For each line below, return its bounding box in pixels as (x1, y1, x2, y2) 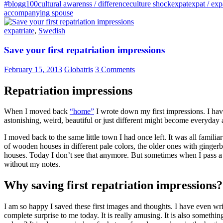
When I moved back (4, 107, 70, 116)
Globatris (64, 65, 93, 74)
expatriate (4, 26, 34, 35)
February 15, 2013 (4, 65, 62, 74)
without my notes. (4, 160, 60, 169)
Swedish (38, 26, 65, 35)
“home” (70, 107, 94, 116)
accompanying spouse (4, 8, 73, 17)
